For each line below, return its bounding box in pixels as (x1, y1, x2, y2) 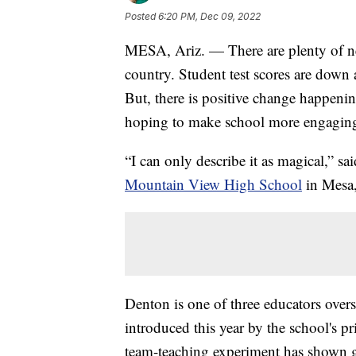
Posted (125, 10, 158, 22)
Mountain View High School (125, 173, 302, 194)
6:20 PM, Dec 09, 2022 (158, 10, 261, 22)
